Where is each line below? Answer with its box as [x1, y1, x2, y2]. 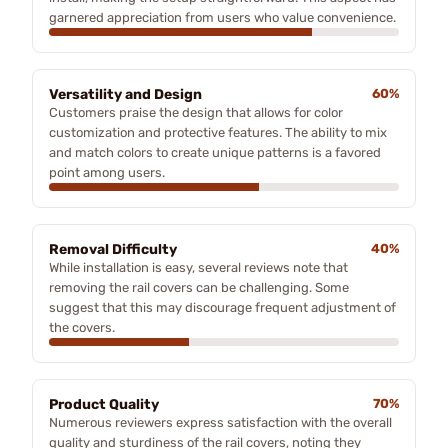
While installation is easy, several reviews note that [49, 259, 348, 275]
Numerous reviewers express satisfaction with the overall [49, 414, 392, 430]
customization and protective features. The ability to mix [49, 124, 387, 140]
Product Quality [49, 395, 159, 413]
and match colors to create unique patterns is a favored [49, 144, 381, 160]
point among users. [49, 164, 165, 180]
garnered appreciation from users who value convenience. [49, 9, 396, 25]
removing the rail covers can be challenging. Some [49, 279, 349, 295]
